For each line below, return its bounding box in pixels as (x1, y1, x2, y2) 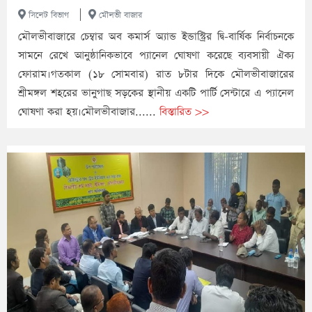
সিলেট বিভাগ (26, 10, 69, 22)
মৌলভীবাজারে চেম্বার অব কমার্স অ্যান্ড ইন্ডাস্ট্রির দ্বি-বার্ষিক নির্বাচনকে (18, 29, 294, 45)
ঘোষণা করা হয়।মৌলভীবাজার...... (18, 104, 159, 120)
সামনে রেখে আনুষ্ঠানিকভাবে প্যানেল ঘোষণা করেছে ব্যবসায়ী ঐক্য (18, 48, 294, 63)
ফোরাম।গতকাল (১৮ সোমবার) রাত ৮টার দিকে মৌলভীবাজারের (18, 67, 294, 82)
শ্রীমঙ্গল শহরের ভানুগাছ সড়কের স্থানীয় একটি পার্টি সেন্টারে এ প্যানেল (18, 86, 294, 101)
